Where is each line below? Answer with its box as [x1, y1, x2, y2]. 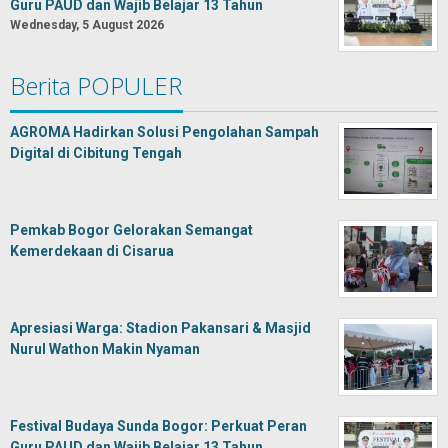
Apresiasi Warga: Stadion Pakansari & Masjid [10, 320, 311, 336]
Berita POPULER [10, 69, 183, 102]
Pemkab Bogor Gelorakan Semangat [10, 222, 253, 238]
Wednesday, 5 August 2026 [10, 18, 164, 32]
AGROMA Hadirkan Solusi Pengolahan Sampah [10, 124, 319, 140]
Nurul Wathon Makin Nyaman [10, 341, 200, 357]
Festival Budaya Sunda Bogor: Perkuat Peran [10, 418, 307, 434]
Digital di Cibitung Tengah [10, 145, 182, 161]
